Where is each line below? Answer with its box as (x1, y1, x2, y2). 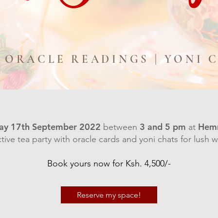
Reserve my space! (77, 190, 141, 200)
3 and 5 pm (140, 121, 186, 132)
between (101, 121, 140, 132)
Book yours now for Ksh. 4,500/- (47, 158, 171, 169)
